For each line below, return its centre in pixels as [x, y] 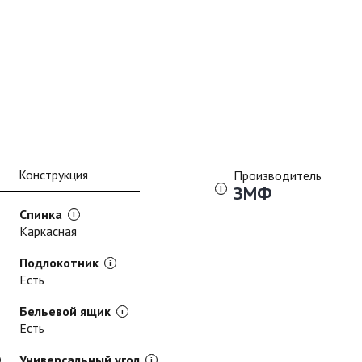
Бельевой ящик [65, 311]
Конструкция [53, 175]
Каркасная [48, 231]
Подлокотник [59, 263]
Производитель [278, 175]
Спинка [41, 214]
